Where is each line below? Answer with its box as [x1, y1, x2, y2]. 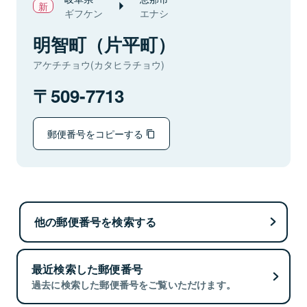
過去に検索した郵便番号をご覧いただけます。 [32, 278, 236, 292]
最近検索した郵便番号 [32, 261, 143, 278]
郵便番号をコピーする [47, 126, 146, 140]
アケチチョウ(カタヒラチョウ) [33, 58, 164, 71]
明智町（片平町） [33, 32, 175, 57]
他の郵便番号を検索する [34, 213, 157, 230]
